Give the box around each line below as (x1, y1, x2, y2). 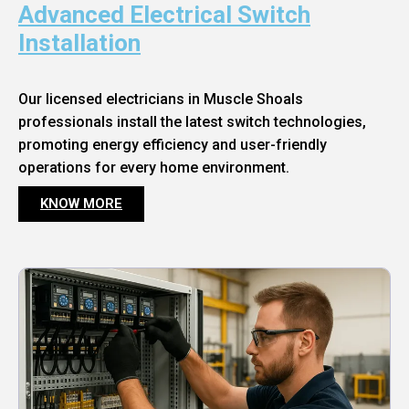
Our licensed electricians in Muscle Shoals (18, 90, 303, 109)
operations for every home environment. (18, 159, 289, 177)
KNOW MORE (40, 195, 122, 213)
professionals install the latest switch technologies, (18, 113, 366, 131)
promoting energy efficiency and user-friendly (18, 136, 327, 154)
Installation (18, 29, 141, 58)
